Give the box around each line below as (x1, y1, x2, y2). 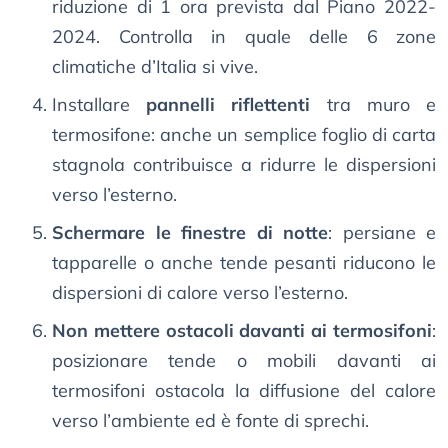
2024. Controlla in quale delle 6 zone (52, 25, 436, 49)
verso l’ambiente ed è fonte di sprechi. (52, 409, 369, 433)
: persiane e (328, 221, 436, 245)
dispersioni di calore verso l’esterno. (52, 281, 348, 305)
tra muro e (310, 93, 437, 117)
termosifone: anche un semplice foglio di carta (52, 123, 436, 147)
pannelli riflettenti (146, 93, 311, 117)
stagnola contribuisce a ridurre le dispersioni (52, 153, 436, 177)
